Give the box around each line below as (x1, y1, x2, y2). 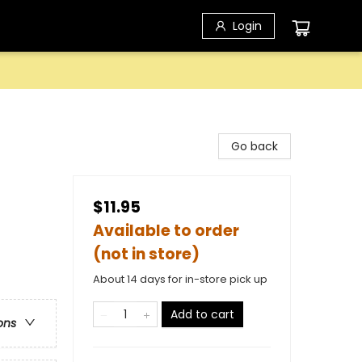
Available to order (93, 220, 239, 242)
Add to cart (170, 306, 234, 322)
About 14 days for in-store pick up (93, 271, 267, 287)
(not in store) (93, 243, 200, 265)
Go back (231, 138, 278, 154)
